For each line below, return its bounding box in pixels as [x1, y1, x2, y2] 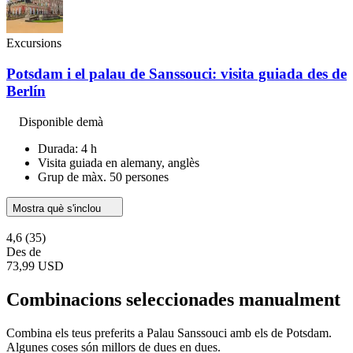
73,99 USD [6, 258, 64, 273]
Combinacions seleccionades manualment [6, 288, 340, 310]
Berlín [6, 83, 46, 100]
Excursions [6, 36, 61, 50]
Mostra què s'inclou [13, 202, 104, 214]
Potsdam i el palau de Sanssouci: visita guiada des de [6, 65, 347, 83]
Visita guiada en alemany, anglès [38, 155, 199, 169]
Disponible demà [19, 114, 103, 128]
